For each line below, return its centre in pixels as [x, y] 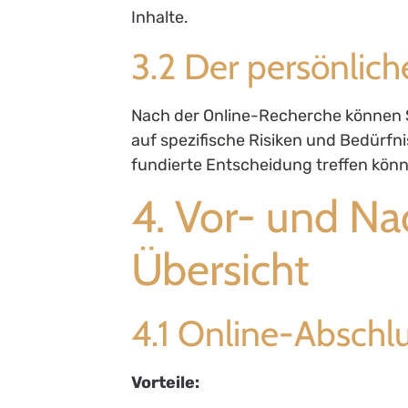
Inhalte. [160, 18]
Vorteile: [166, 383]
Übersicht [220, 270]
